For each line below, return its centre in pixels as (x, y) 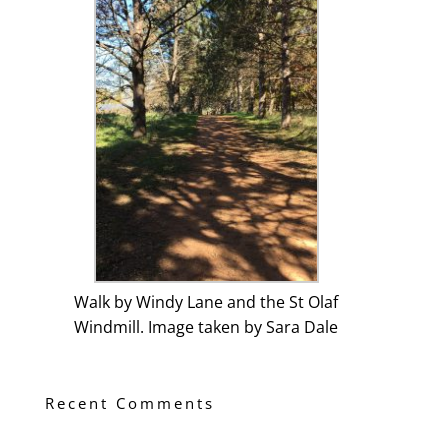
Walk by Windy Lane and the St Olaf (206, 301)
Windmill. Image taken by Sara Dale (206, 326)
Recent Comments (129, 402)
